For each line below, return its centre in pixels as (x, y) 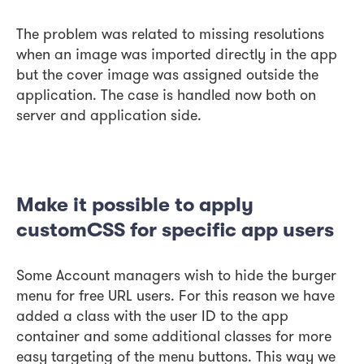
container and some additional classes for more (174, 338)
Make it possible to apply (135, 205)
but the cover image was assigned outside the (167, 76)
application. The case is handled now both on (166, 97)
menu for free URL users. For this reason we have (175, 297)
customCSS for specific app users (175, 230)
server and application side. (109, 117)
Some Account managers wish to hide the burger (176, 277)
